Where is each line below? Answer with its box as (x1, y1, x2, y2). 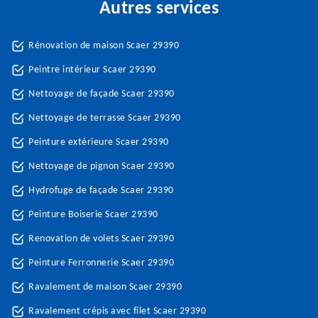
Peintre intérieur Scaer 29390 (28, 65, 156, 75)
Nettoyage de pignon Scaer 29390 (28, 161, 175, 172)
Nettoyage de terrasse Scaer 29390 (28, 113, 181, 124)
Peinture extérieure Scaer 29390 (28, 137, 169, 148)
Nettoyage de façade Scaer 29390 (28, 89, 175, 99)
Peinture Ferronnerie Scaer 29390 (28, 258, 174, 268)
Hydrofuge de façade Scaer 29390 (28, 185, 174, 196)
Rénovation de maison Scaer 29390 (28, 40, 179, 51)
